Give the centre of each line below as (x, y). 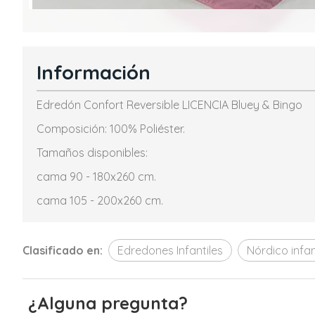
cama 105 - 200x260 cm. (101, 200)
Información (94, 72)
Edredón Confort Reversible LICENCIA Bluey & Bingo (169, 105)
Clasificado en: (63, 250)
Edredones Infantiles (170, 250)
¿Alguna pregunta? (108, 303)
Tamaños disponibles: (92, 153)
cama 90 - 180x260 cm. (96, 176)
